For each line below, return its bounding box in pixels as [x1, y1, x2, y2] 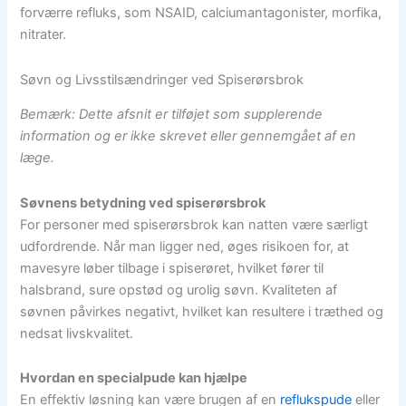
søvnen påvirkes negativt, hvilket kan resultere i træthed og [20, 303, 384, 320]
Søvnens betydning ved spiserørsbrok [20, 194, 266, 211]
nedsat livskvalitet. [20, 324, 134, 342]
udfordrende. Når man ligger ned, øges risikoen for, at [20, 237, 350, 255]
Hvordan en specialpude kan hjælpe [20, 370, 248, 387]
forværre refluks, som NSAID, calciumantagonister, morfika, [20, 5, 382, 22]
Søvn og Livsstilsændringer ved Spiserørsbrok [20, 72, 304, 89]
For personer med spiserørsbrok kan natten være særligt [20, 216, 369, 233]
